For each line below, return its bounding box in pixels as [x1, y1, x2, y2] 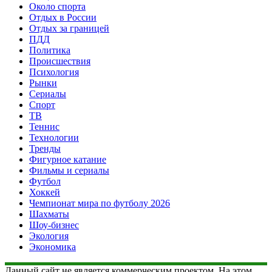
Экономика [29, 242, 76, 253]
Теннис [29, 121, 59, 132]
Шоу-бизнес [29, 220, 79, 231]
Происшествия [29, 56, 90, 67]
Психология [29, 67, 79, 78]
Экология [29, 231, 69, 242]
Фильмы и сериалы [29, 165, 109, 176]
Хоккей [29, 187, 60, 198]
